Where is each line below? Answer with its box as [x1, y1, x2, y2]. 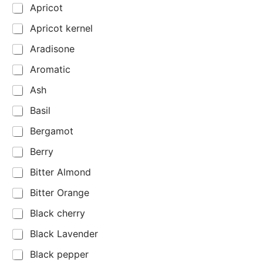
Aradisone [30, 43, 75, 55]
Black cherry [30, 207, 85, 220]
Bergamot [30, 125, 73, 137]
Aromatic [30, 63, 70, 76]
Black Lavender [30, 228, 98, 240]
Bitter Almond [30, 166, 91, 178]
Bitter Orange [30, 187, 89, 199]
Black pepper [30, 248, 89, 261]
